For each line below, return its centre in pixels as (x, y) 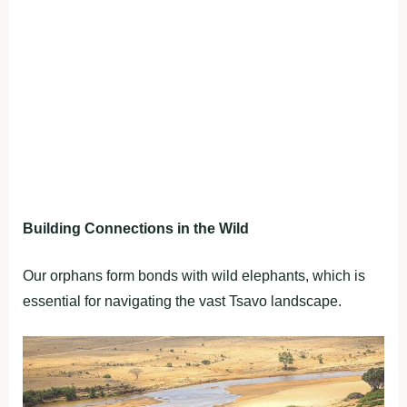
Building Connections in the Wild (136, 229)
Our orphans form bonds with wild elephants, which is (194, 276)
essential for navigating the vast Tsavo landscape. (182, 302)
